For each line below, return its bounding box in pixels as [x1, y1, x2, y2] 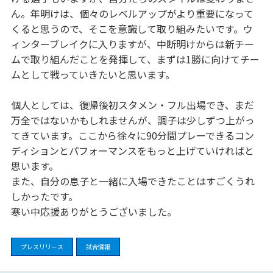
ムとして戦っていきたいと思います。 [10, 66, 175, 82]
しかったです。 [10, 188, 78, 204]
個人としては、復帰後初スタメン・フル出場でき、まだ [10, 97, 254, 112]
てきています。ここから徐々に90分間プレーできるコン [10, 127, 254, 143]
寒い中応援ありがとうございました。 [10, 204, 177, 219]
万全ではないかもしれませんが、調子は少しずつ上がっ [10, 112, 255, 127]
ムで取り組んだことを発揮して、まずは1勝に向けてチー [10, 51, 260, 66]
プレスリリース [20, 241, 63, 251]
